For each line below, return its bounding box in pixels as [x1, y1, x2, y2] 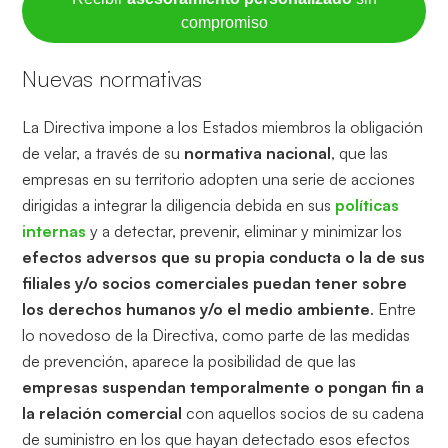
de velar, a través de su [22, 143, 185, 164]
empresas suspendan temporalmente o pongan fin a [22, 377, 425, 398]
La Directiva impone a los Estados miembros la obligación [22, 117, 424, 138]
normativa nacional [184, 143, 332, 164]
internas [22, 221, 87, 242]
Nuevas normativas [22, 65, 203, 93]
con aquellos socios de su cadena [182, 403, 425, 424]
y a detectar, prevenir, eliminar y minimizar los [90, 221, 403, 242]
